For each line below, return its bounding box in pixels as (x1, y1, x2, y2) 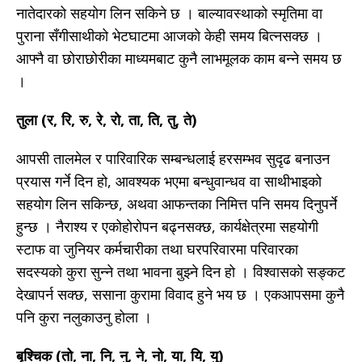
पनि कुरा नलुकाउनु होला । (16, 307, 152, 327)
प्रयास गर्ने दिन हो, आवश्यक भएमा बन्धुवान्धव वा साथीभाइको (16, 171, 322, 192)
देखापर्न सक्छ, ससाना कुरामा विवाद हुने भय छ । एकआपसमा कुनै (16, 284, 344, 305)
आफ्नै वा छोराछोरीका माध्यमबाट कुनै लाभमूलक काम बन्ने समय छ (16, 48, 342, 69)
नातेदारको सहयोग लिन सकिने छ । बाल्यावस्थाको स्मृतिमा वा (16, 3, 322, 23)
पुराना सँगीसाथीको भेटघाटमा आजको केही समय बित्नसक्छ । (16, 26, 322, 46)
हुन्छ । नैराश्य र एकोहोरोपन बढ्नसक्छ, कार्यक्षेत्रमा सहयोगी (16, 217, 318, 237)
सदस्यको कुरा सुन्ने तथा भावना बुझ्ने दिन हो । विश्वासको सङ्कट (16, 262, 345, 282)
